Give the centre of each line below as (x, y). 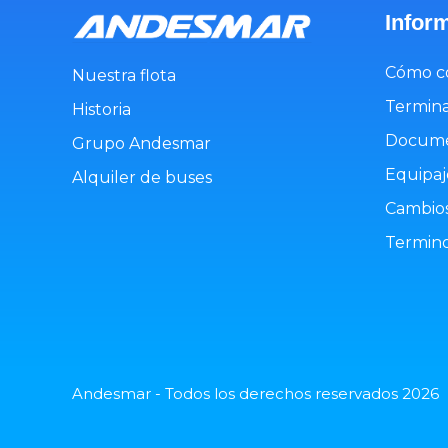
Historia (101, 109)
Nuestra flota (124, 75)
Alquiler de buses (142, 177)
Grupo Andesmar (141, 143)
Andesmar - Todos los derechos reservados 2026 (255, 393)
